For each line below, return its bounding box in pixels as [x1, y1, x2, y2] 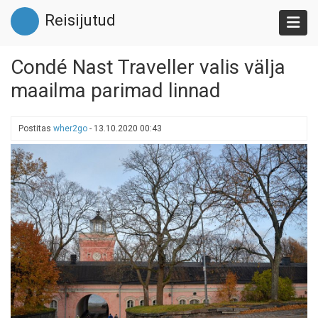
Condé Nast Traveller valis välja [11, 55, 285, 79]
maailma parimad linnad [11, 79, 221, 102]
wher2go [53, 124, 87, 133]
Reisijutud [45, 11, 116, 29]
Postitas [18, 124, 53, 133]
